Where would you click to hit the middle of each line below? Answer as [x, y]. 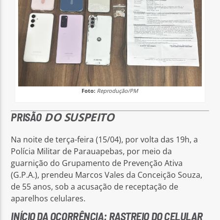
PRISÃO [26, 117]
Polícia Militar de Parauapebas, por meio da [92, 151]
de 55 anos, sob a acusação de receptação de [95, 187]
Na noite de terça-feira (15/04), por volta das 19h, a [105, 140]
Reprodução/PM [118, 90]
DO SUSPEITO [78, 117]
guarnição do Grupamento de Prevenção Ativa [97, 163]
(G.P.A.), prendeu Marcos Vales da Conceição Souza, [107, 175]
